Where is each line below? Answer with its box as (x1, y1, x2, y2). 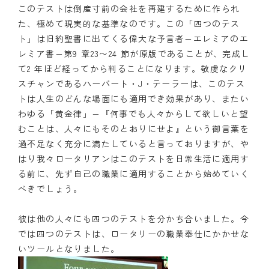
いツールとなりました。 (18, 242, 120, 255)
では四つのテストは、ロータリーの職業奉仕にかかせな (18, 227, 249, 240)
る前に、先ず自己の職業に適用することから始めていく (18, 167, 249, 180)
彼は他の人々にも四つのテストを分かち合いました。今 (18, 212, 249, 225)
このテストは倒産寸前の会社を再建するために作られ (18, 2, 240, 14)
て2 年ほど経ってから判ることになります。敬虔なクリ (18, 62, 247, 74)
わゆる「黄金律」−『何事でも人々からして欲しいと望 (18, 107, 249, 119)
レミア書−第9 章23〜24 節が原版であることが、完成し (18, 47, 250, 59)
